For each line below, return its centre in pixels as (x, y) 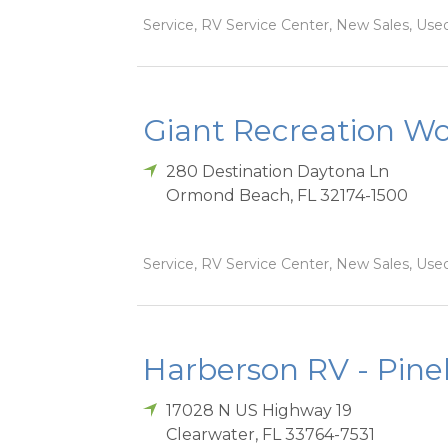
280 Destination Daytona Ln (278, 172)
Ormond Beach (228, 196)
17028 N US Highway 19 (259, 411)
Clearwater (211, 435)
